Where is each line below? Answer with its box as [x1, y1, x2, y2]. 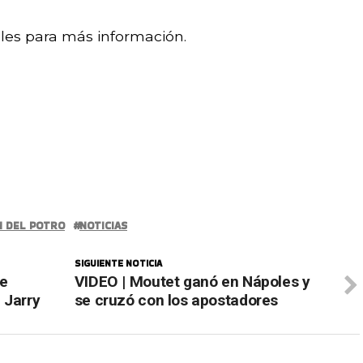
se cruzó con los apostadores [74, 290, 279, 310]
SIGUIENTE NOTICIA [74, 256, 162, 270]
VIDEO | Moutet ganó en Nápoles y [74, 271, 310, 291]
